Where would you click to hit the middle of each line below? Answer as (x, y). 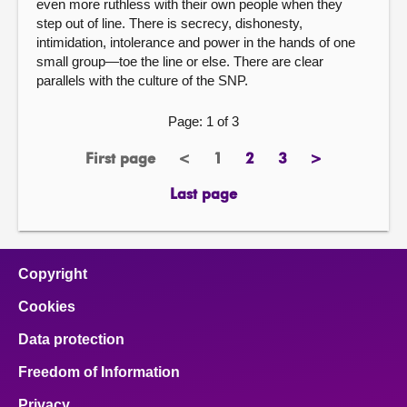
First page (120, 160)
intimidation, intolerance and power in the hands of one (196, 42)
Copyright (53, 274)
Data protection (71, 340)
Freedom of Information (99, 372)
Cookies (47, 307)
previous (213, 168)
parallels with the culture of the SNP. (142, 80)
